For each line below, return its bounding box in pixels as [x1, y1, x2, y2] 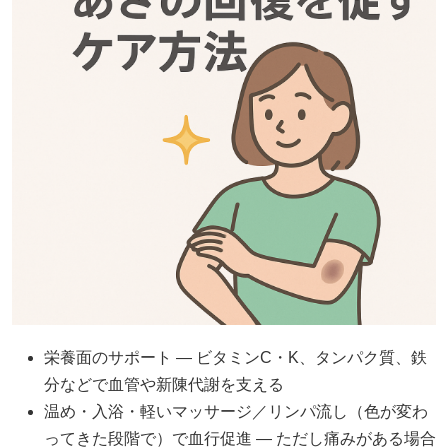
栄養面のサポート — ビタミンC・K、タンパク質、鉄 [44, 349, 427, 367]
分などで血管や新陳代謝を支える [44, 376, 284, 394]
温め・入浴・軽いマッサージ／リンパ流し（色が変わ [44, 403, 428, 421]
